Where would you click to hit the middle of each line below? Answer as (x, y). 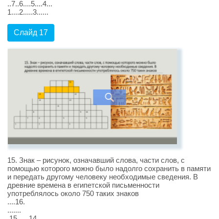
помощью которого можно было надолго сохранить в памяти (109, 168)
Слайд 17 (31, 33)
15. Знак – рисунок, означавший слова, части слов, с (96, 160)
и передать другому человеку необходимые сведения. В (103, 176)
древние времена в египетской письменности (83, 185)
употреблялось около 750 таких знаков (73, 193)
